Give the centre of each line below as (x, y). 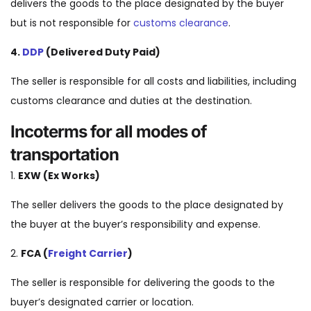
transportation (65, 155)
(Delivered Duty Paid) (102, 52)
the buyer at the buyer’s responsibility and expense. (135, 225)
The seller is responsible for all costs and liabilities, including (153, 82)
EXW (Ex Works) (59, 176)
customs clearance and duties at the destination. (131, 101)
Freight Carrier (88, 254)
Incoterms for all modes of (109, 132)
